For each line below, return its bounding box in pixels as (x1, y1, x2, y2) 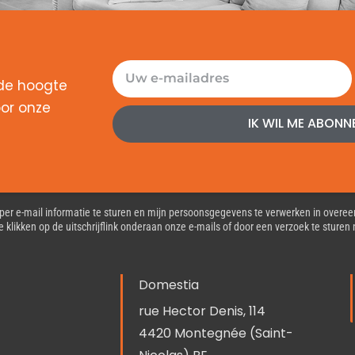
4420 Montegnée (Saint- (139, 324, 293, 342)
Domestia (139, 276, 199, 294)
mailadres (112, 82, 181, 102)
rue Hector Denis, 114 (139, 302, 265, 320)
